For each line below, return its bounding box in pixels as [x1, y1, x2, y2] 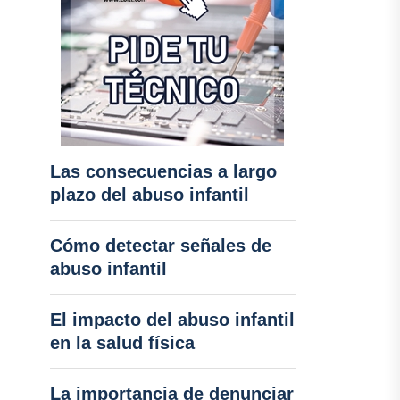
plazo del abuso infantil [49, 185, 249, 204]
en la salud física [49, 333, 195, 353]
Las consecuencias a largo [49, 162, 277, 181]
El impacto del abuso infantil [49, 310, 295, 329]
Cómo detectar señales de [49, 236, 271, 255]
